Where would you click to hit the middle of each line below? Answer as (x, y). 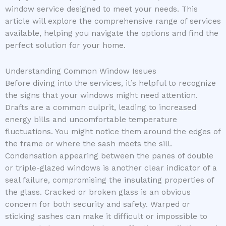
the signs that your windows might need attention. (101, 95)
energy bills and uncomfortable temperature (91, 119)
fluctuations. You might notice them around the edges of (113, 131)
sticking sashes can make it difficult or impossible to (106, 216)
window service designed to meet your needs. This (101, 9)
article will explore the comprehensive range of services (113, 21)
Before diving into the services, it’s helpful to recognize (110, 83)
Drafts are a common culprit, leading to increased (101, 107)
